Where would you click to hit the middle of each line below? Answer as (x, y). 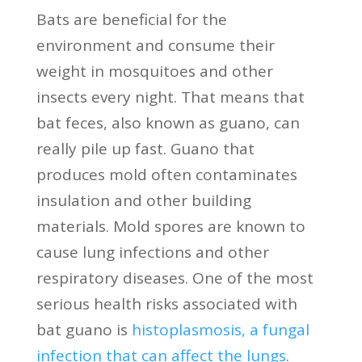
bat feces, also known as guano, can (168, 122)
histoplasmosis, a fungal (220, 329)
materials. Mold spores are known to (170, 226)
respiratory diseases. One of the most (175, 278)
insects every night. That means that (170, 97)
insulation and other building (143, 200)
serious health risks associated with (166, 303)
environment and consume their (155, 45)
